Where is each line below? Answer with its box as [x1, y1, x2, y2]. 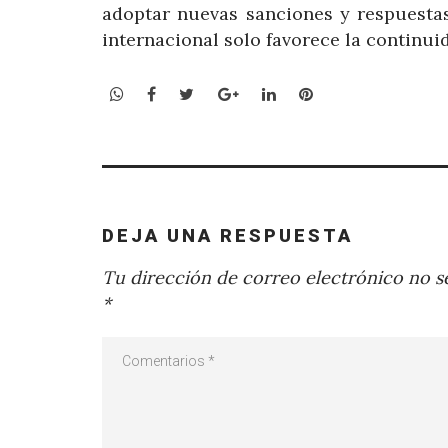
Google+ [237, 83, 302, 104]
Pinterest [311, 83, 384, 104]
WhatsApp [123, 83, 202, 104]
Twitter [193, 83, 253, 104]
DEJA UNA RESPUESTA [102, 224, 353, 246]
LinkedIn [274, 83, 342, 104]
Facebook [155, 83, 229, 104]
